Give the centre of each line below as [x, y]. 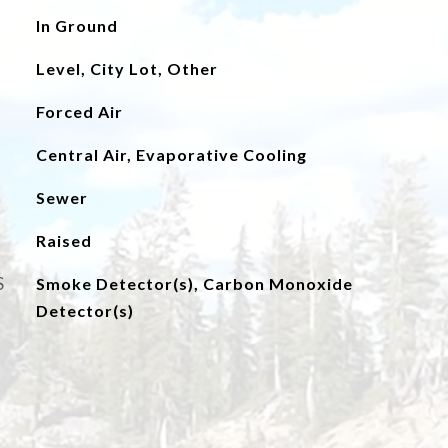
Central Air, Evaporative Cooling [171, 154]
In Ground [76, 25]
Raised [63, 240]
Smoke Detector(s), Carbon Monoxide [194, 283]
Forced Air [79, 111]
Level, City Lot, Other [126, 68]
